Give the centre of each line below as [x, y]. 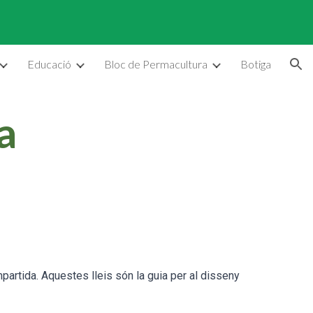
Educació [49, 64]
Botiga [256, 64]
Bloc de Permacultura [156, 64]
